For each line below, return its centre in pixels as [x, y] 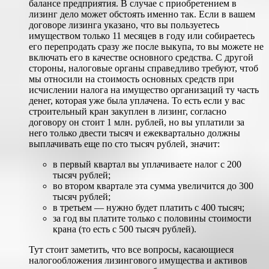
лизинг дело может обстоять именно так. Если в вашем [142, 14]
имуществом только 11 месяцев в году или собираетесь [142, 36]
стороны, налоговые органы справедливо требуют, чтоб [144, 68]
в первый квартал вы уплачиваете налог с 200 [147, 165]
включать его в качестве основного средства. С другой [141, 58]
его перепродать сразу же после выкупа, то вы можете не [146, 47]
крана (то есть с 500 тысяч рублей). [125, 229]
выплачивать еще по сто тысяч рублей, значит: [124, 144]
